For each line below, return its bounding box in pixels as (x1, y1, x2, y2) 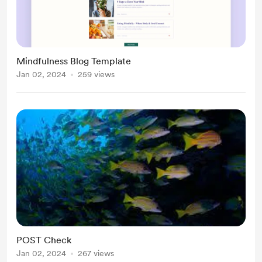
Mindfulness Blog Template (16, 56, 131, 67)
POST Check (16, 235, 71, 246)
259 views (78, 70, 115, 79)
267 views (78, 249, 114, 258)
